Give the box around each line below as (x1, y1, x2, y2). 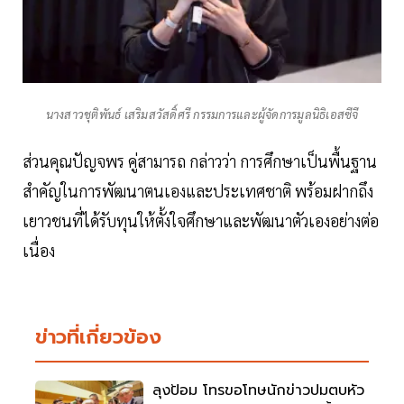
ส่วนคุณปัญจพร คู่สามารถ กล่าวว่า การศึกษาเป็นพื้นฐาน (23, 150, 377, 171)
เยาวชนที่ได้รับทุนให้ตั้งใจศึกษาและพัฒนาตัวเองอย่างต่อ (23, 209, 379, 231)
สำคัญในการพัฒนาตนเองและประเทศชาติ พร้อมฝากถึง (23, 179, 373, 201)
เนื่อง (23, 239, 55, 261)
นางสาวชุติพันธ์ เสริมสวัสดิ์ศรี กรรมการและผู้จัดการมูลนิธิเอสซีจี (45, 106, 359, 122)
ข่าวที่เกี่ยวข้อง (35, 321, 161, 352)
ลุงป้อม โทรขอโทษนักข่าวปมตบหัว (152, 379, 364, 401)
